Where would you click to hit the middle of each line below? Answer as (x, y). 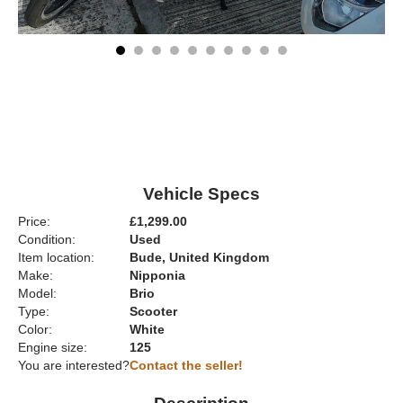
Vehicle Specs (201, 194)
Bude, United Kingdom (199, 258)
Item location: (56, 258)
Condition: (47, 240)
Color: (35, 330)
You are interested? (74, 366)
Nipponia (157, 276)
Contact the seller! (186, 366)
